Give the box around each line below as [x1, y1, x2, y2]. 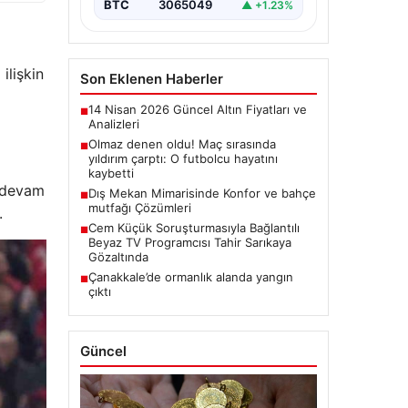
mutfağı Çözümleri [87, 200, 191, 216]
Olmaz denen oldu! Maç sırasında [87, 137, 276, 152]
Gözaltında [87, 250, 148, 265]
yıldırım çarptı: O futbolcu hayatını [87, 151, 278, 167]
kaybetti [87, 166, 134, 181]
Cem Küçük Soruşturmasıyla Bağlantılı [87, 220, 300, 236]
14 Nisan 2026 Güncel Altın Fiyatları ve [87, 102, 307, 117]
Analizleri [87, 117, 139, 132]
